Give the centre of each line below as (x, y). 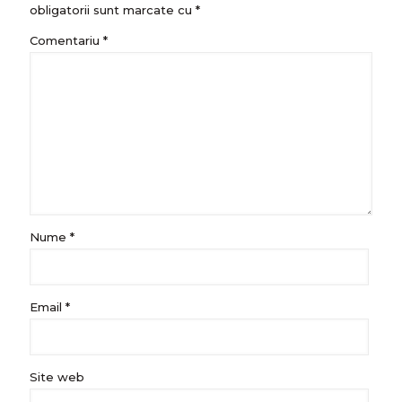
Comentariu (66, 40)
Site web (57, 376)
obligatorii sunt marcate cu (113, 9)
